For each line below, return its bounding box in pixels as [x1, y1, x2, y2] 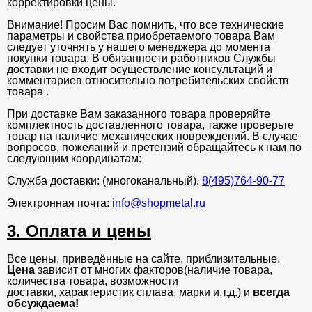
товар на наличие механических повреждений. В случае [7, 130, 298, 143]
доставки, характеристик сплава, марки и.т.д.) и [7, 286, 253, 299]
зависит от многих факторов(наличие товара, [35, 264, 272, 276]
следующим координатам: [7, 153, 141, 165]
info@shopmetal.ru [112, 197, 205, 210]
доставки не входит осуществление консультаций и [7, 63, 272, 76]
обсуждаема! [7, 297, 79, 310]
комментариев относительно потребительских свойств [7, 75, 289, 87]
